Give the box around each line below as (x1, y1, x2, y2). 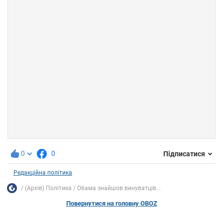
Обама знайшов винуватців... (77, 184, 161, 192)
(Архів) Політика (25, 184, 72, 192)
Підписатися (163, 149, 205, 158)
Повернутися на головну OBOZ (66, 200, 157, 208)
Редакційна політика (13, 169, 72, 177)
